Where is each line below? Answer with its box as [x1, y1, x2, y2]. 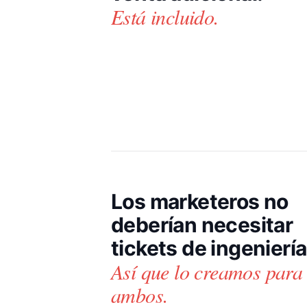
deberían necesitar [111, 212, 293, 237]
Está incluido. [111, 2, 219, 30]
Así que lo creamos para [111, 257, 303, 285]
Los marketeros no [111, 188, 288, 214]
